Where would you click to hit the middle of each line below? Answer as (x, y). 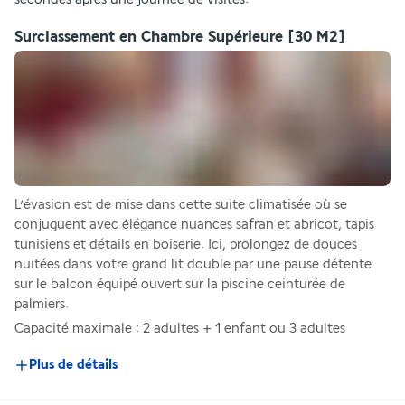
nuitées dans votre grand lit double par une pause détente (193, 265)
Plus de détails (73, 365)
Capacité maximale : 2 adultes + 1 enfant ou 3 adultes (180, 329)
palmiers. (42, 305)
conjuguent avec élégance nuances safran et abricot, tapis (194, 225)
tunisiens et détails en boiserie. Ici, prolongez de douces (186, 245)
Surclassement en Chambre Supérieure (149, 37)
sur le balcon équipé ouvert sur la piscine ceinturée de (180, 285)
